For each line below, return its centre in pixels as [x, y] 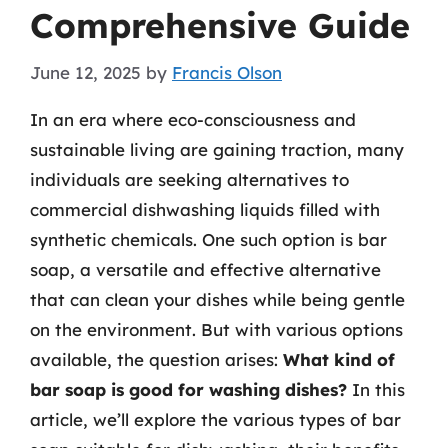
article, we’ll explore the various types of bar [215, 419]
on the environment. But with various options [216, 329]
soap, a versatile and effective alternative [205, 269]
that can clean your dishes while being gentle [217, 299]
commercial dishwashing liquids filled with [205, 209]
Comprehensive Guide [220, 25]
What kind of [339, 359]
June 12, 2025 [85, 72]
